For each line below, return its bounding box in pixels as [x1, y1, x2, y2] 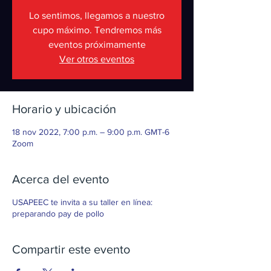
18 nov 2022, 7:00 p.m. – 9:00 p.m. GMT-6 [12, 127, 169, 137]
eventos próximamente [48, 39, 146, 50]
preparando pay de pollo [12, 209, 104, 218]
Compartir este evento [12, 243, 130, 256]
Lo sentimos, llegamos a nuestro [29, 10, 165, 21]
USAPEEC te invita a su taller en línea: [12, 197, 152, 207]
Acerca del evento [12, 172, 109, 186]
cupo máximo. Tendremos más [32, 25, 162, 35]
